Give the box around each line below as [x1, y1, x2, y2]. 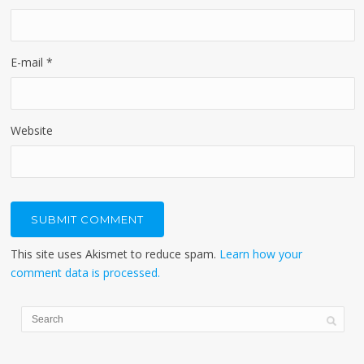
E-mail [11, 54, 47, 71]
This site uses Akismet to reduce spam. [11, 246, 220, 262]
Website [11, 123, 54, 139]
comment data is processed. [11, 265, 161, 281]
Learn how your [219, 246, 303, 262]
